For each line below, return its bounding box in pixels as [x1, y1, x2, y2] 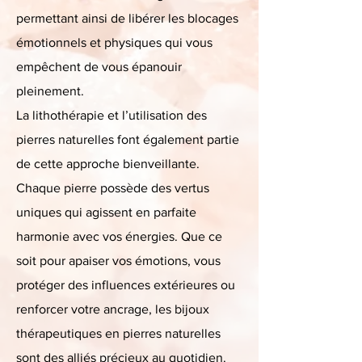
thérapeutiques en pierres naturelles [16, 326, 221, 340]
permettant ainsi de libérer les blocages [16, 11, 238, 25]
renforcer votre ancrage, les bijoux [16, 302, 209, 316]
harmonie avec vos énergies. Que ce [16, 229, 222, 243]
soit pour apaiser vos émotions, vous [16, 254, 221, 267]
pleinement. [16, 84, 84, 98]
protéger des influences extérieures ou [16, 278, 235, 292]
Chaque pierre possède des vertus [16, 181, 209, 195]
